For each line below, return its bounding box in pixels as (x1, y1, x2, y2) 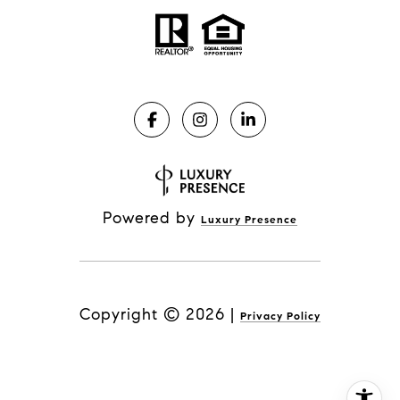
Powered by (103, 207, 201, 228)
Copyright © (79, 304, 180, 324)
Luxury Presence (201, 212, 297, 226)
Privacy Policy (240, 308, 321, 322)
